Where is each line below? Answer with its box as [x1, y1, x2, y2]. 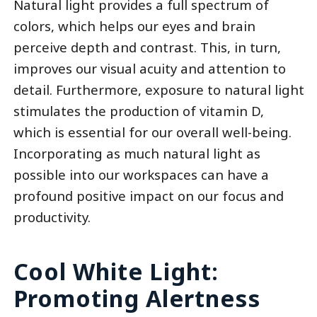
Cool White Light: [13, 255, 219, 287]
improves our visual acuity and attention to [13, 59, 286, 78]
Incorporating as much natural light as [13, 144, 260, 163]
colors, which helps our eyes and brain [13, 17, 255, 35]
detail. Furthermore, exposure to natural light [13, 81, 304, 99]
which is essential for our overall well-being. [13, 123, 292, 142]
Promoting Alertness [13, 282, 260, 314]
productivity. [13, 208, 91, 226]
